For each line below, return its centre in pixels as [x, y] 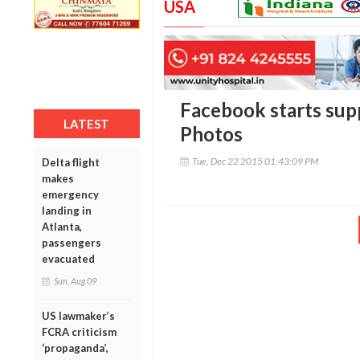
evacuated [68, 258]
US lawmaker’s [78, 315]
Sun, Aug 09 [75, 280]
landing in [67, 210]
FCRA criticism [79, 331]
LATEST [87, 123]
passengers [72, 242]
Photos [211, 134]
